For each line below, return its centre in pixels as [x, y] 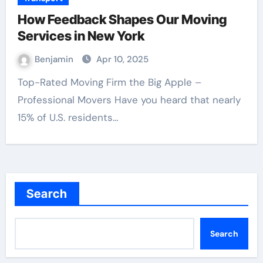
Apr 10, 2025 [122, 59]
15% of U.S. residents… [68, 117]
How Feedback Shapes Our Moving [122, 19]
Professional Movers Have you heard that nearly [129, 100]
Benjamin [55, 59]
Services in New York [81, 36]
